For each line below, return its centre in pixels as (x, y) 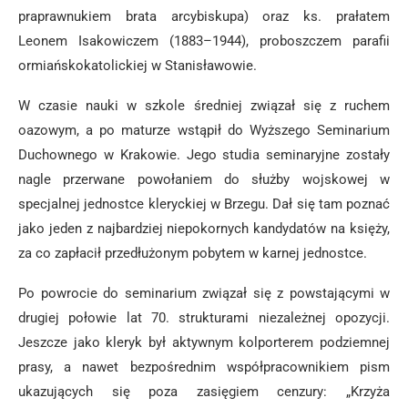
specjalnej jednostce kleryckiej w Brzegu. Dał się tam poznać (204, 204)
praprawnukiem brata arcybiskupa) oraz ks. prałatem (204, 16)
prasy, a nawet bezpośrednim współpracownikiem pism (204, 367)
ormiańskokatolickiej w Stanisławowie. (138, 66)
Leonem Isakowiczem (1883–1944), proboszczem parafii (204, 41)
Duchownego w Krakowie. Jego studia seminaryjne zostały (204, 155)
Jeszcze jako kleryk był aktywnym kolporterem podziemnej (204, 342)
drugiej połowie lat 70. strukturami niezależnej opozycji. (204, 318)
